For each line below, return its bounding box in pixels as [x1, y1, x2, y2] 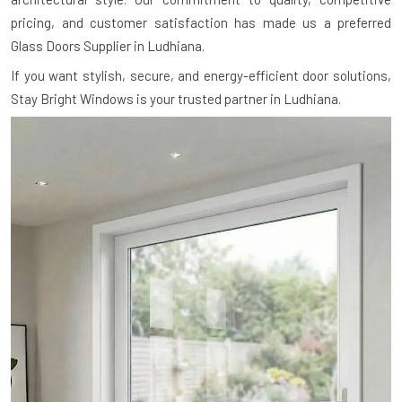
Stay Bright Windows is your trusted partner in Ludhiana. [11, 91, 341, 108]
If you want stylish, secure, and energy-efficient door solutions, [11, 67, 391, 84]
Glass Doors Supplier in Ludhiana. [11, 38, 205, 55]
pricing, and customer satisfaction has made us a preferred [11, 14, 391, 31]
